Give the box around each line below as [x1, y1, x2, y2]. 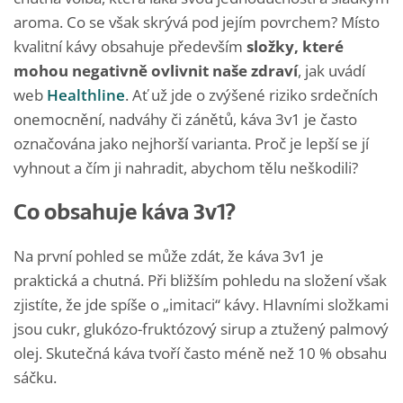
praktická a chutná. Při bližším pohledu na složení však [13, 269, 387, 291]
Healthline [47, 84, 125, 105]
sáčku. [13, 366, 57, 388]
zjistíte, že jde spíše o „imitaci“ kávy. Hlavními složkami [13, 293, 389, 315]
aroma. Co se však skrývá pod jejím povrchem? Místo [13, 11, 380, 32]
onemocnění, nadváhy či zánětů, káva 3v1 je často [13, 108, 357, 130]
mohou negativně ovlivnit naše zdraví [13, 59, 298, 81]
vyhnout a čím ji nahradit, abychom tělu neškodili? [13, 157, 358, 178]
